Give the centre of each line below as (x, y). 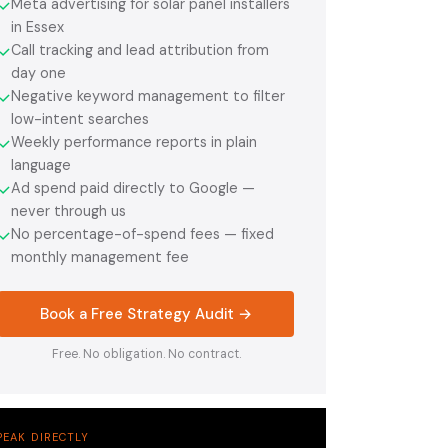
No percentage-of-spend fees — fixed (142, 233)
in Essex (37, 26)
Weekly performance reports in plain (134, 141)
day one (38, 72)
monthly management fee (100, 256)
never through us (68, 210)
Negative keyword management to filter (148, 95)
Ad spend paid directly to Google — (133, 187)
